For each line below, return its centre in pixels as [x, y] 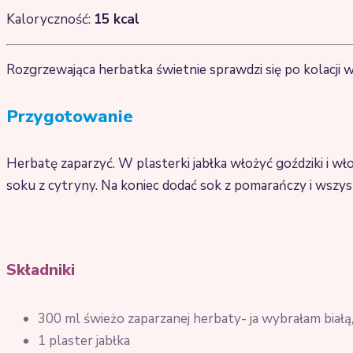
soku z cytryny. [52, 185]
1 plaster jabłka [84, 341]
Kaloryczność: [50, 20]
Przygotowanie [70, 117]
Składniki [41, 269]
